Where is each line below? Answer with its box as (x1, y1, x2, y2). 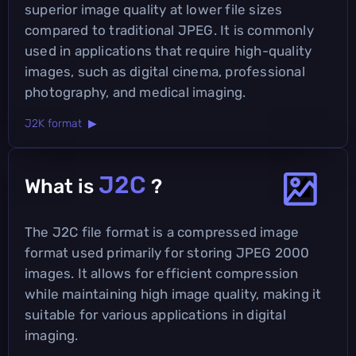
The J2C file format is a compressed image (25, 223, 300, 240)
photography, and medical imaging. (25, 83, 246, 100)
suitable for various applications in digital (25, 306, 286, 323)
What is (25, 174, 99, 198)
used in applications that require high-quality (25, 42, 312, 59)
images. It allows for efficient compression (25, 265, 299, 281)
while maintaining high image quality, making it (25, 285, 322, 302)
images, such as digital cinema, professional (25, 63, 305, 79)
